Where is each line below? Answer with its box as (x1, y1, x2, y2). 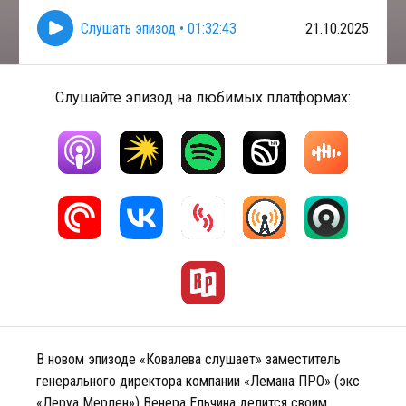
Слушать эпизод (81, 19, 176, 37)
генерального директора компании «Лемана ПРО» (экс (36, 372, 360, 390)
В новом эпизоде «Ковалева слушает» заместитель (36, 351, 341, 368)
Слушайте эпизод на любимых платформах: (55, 89, 351, 106)
